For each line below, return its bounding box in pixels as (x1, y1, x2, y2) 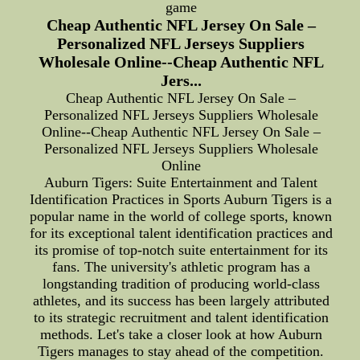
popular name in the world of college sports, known (30, 208, 333, 224)
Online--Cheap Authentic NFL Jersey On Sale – (41, 124, 321, 140)
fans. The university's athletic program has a (51, 259, 310, 275)
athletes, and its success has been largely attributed (32, 292, 329, 309)
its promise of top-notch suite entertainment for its (34, 242, 328, 258)
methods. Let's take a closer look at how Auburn (39, 326, 322, 342)
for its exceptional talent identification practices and (29, 225, 333, 241)
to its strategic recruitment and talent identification (33, 309, 329, 325)
